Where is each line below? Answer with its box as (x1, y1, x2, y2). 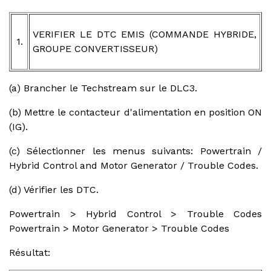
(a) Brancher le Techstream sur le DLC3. (9, 82, 197, 94)
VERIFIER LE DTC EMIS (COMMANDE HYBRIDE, (33, 28, 256, 40)
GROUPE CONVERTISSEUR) (33, 42, 158, 54)
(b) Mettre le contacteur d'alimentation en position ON (9, 106, 262, 118)
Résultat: (9, 246, 50, 258)
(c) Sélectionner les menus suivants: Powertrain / (9, 145, 262, 157)
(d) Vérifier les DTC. (9, 183, 99, 195)
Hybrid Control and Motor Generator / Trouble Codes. (9, 159, 258, 171)
